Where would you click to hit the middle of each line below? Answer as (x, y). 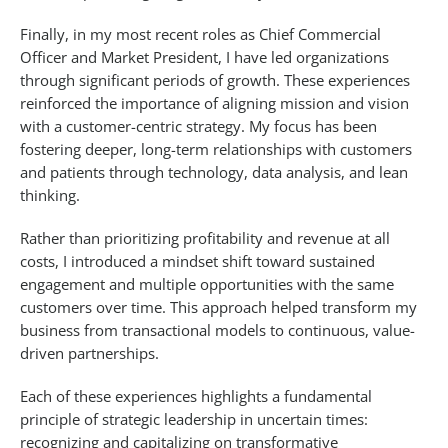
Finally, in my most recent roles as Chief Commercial (200, 34)
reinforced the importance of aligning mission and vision (214, 103)
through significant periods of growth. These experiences (215, 80)
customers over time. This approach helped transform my (218, 307)
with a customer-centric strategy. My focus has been (198, 126)
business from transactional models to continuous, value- (217, 330)
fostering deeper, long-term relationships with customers (216, 149)
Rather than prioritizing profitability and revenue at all (205, 238)
